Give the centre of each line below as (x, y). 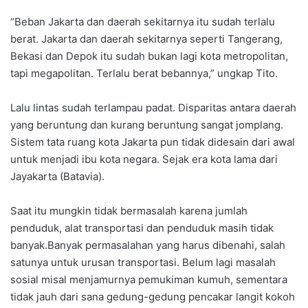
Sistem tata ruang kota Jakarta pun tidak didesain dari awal (153, 142)
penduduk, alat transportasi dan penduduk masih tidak (142, 228)
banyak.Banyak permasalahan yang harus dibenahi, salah (148, 245)
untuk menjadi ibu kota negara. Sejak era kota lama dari (144, 159)
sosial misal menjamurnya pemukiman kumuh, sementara (149, 279)
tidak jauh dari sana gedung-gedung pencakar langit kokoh (153, 296)
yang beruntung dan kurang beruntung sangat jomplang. (147, 124)
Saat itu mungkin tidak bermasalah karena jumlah (129, 210)
